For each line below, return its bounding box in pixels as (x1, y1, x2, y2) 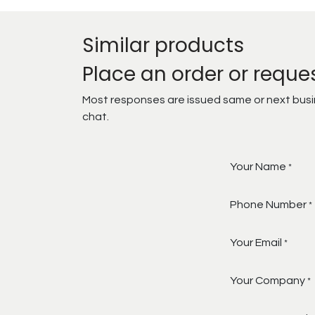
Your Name (230, 161, 286, 173)
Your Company (230, 275, 305, 287)
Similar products (82, 32, 244, 60)
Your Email (230, 237, 282, 249)
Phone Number (230, 199, 307, 211)
